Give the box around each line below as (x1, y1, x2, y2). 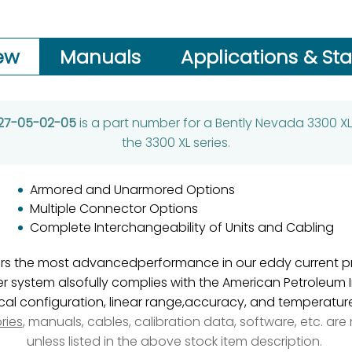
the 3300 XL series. (122, 134, 230, 152)
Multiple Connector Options (30, 200, 198, 218)
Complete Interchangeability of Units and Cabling (30, 218, 334, 236)
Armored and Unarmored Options (30, 181, 235, 199)
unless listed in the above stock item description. (27, 332, 325, 350)
